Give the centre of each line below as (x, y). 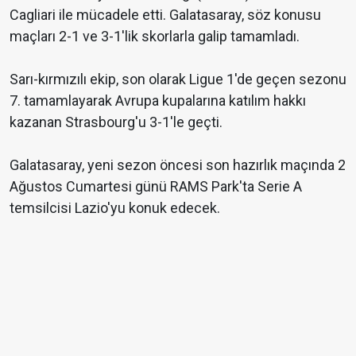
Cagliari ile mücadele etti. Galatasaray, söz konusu (165, 15)
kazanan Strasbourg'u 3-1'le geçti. (116, 122)
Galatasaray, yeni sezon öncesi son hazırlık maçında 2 (178, 165)
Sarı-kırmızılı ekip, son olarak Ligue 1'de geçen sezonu (178, 79)
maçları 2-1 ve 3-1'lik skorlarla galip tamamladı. (155, 37)
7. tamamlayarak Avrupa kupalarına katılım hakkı (158, 101)
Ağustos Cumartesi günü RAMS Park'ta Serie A (156, 187)
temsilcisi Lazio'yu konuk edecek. (115, 208)
